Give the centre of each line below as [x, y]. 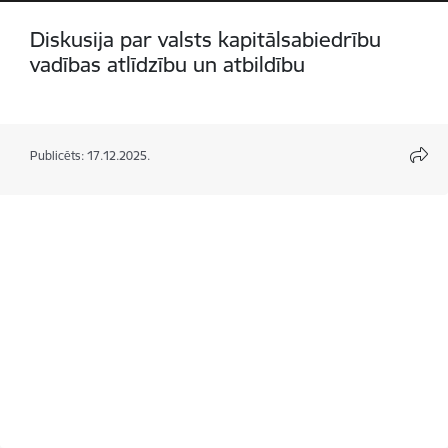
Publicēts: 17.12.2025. [90, 155]
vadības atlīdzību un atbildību [167, 64]
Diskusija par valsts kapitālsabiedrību [205, 39]
